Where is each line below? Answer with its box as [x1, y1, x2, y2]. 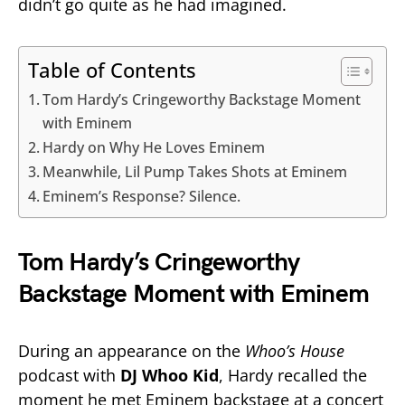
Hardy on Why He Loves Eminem [42, 137, 266, 157]
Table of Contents [28, 56, 196, 83]
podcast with [18, 363, 120, 386]
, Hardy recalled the [219, 363, 367, 386]
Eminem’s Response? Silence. [42, 185, 241, 206]
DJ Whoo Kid [120, 363, 219, 386]
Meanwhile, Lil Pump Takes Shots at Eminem [42, 161, 348, 182]
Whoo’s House [245, 339, 344, 362]
